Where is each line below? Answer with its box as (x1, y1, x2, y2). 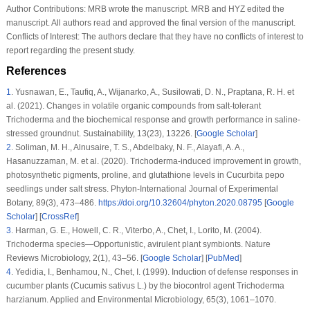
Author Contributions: (6, 3, 86, 14)
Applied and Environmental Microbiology (49, 294, 202, 304)
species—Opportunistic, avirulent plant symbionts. (53, 239, 245, 249)
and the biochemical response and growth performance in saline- (53, 114, 300, 125)
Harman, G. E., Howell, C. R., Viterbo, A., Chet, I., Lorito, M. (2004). (12, 225, 262, 235)
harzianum (6, 294, 46, 304)
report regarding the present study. (6, 45, 135, 55)
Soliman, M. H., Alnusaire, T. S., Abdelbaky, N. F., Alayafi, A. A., (12, 142, 244, 152)
